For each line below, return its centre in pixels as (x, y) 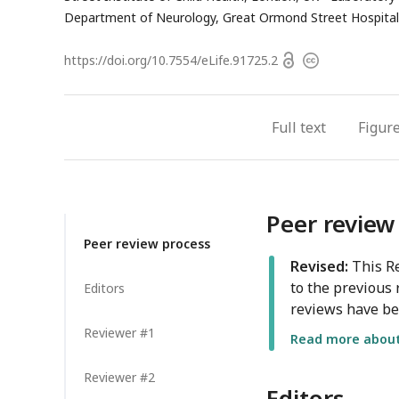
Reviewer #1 (119, 333)
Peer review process (147, 244)
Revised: (319, 267)
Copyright (330, 61)
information (336, 82)
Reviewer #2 (119, 378)
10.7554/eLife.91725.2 (215, 60)
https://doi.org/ (108, 60)
